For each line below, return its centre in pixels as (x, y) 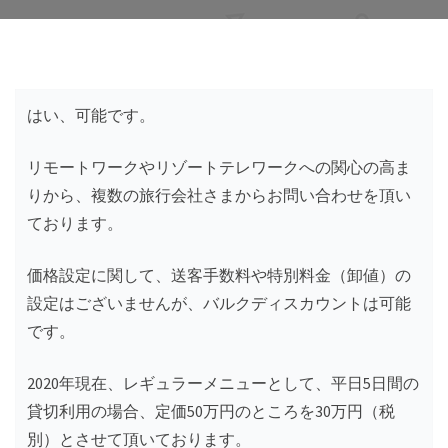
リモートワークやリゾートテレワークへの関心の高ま (219, 166)
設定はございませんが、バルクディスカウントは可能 (219, 302)
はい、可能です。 (91, 114)
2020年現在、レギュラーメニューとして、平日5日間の (223, 382)
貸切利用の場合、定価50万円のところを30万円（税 (211, 410)
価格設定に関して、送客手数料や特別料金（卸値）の (219, 274)
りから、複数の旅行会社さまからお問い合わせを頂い (219, 194)
